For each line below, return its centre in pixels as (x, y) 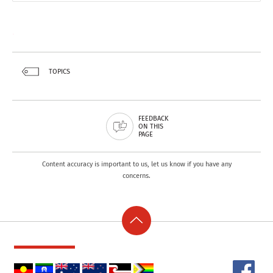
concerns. (136, 176)
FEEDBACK (153, 119)
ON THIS (151, 127)
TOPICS (59, 72)
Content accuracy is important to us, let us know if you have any (136, 165)
